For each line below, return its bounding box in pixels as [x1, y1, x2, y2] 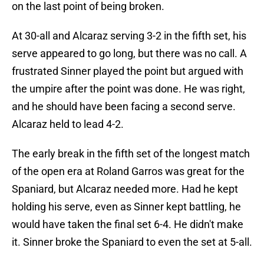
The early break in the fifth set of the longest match [12, 147, 250, 160]
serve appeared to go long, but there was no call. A [12, 47, 247, 60]
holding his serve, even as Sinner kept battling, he [12, 200, 241, 213]
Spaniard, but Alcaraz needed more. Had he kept [12, 183, 238, 196]
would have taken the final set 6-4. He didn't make [12, 218, 243, 231]
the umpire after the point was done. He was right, [12, 82, 245, 95]
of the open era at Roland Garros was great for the [12, 165, 245, 178]
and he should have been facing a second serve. [12, 100, 236, 113]
